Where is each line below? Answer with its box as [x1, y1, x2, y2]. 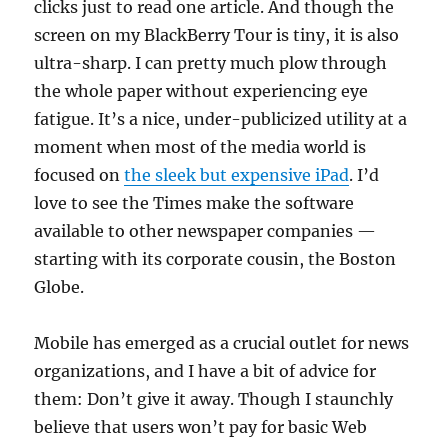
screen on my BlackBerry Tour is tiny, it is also [34, 25, 400, 45]
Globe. [34, 277, 85, 297]
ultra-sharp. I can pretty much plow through [34, 53, 388, 73]
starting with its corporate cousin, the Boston [34, 249, 397, 269]
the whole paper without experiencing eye [34, 81, 369, 101]
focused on [34, 165, 125, 185]
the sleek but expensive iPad [124, 165, 350, 185]
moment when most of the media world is [34, 137, 367, 157]
